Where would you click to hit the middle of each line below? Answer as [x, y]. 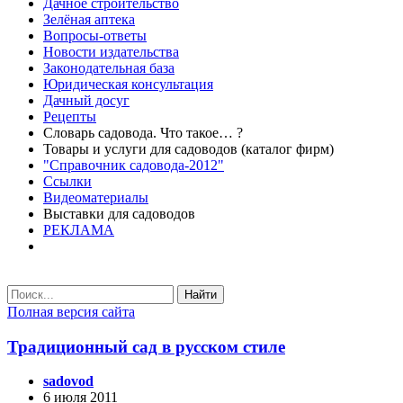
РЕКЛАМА [79, 230]
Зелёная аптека [89, 19]
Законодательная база [109, 68]
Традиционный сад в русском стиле [146, 346]
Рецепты [70, 116]
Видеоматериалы [96, 197]
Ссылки [67, 181]
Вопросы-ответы [95, 36]
